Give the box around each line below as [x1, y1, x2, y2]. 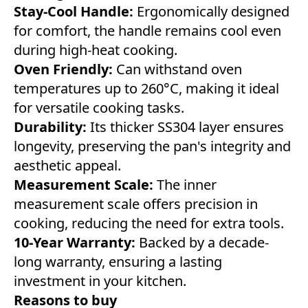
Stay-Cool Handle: [14, 1, 133, 21]
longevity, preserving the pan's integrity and [14, 136, 291, 155]
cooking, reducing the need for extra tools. [14, 213, 284, 232]
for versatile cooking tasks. [14, 98, 184, 117]
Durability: [14, 117, 90, 136]
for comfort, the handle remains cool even [14, 21, 281, 40]
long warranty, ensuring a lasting [14, 252, 222, 271]
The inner [153, 175, 217, 194]
